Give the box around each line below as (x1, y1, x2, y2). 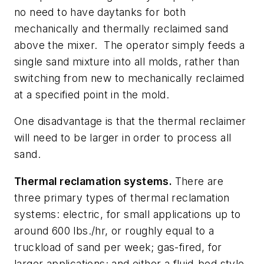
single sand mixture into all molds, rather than (14, 55, 240, 68)
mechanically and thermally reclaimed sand (14, 22, 229, 35)
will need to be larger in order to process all (14, 131, 232, 144)
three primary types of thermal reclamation (14, 191, 230, 204)
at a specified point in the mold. (14, 88, 170, 101)
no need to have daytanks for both (14, 5, 186, 18)
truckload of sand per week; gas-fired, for (14, 240, 222, 253)
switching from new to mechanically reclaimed (14, 71, 245, 84)
